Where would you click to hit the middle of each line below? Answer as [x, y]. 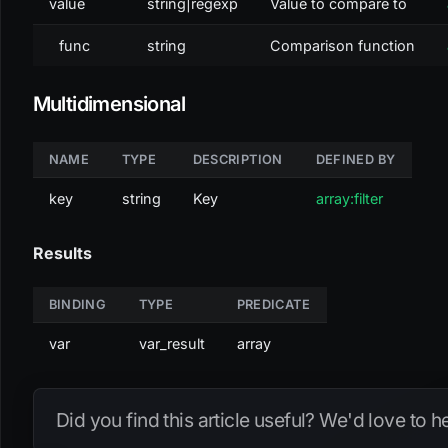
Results [62, 252]
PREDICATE [273, 304]
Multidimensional [108, 103]
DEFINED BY [355, 159]
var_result [171, 343]
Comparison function [342, 45]
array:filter [349, 198]
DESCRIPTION [237, 159]
